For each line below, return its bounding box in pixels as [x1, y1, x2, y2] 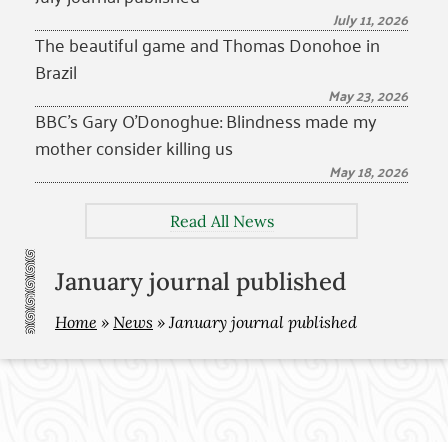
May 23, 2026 [328, 82, 408, 108]
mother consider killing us [35, 131, 233, 163]
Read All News [169, 211, 274, 231]
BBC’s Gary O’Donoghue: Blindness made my [35, 104, 377, 136]
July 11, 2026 [333, 6, 408, 32]
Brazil [35, 55, 77, 87]
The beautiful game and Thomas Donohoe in [35, 28, 380, 60]
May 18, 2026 [329, 158, 408, 184]
